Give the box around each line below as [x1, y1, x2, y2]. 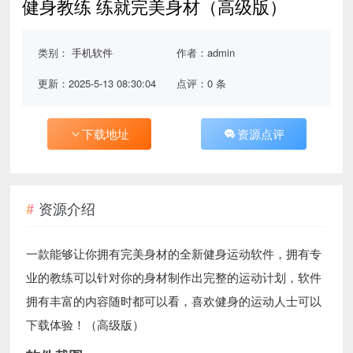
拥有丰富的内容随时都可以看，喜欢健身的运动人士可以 [26, 292, 322, 309]
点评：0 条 [176, 76, 226, 91]
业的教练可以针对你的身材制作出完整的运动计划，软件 [26, 268, 322, 285]
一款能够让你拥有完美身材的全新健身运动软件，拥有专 [26, 244, 322, 262]
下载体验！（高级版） [26, 315, 145, 333]
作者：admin [176, 45, 235, 61]
